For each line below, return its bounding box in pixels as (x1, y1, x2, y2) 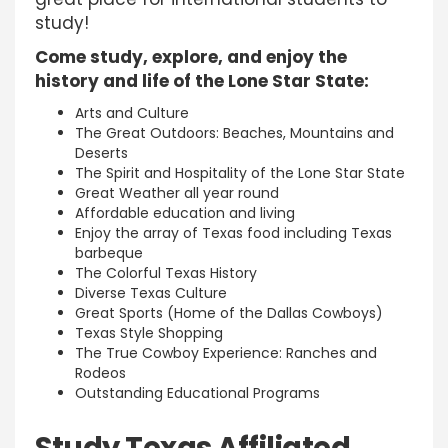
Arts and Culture (75, 103, 189, 123)
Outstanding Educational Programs (75, 383, 320, 403)
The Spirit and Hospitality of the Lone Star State (75, 163, 405, 183)
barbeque (75, 243, 143, 263)
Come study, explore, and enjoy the (35, 45, 347, 69)
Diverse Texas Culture (75, 283, 227, 303)
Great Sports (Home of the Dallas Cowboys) (75, 303, 383, 323)
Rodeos (75, 363, 126, 383)
